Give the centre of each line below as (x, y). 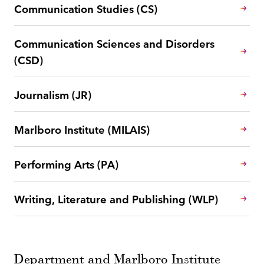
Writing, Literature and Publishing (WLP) (116, 198)
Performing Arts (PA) (67, 164)
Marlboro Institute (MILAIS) (82, 129)
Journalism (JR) (53, 94)
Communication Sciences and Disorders (115, 43)
